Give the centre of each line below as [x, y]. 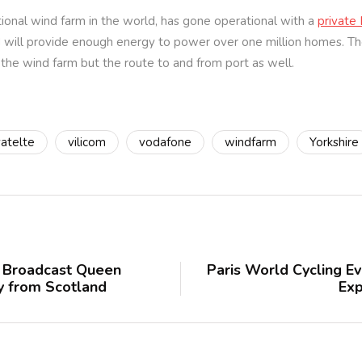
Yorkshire [334, 142]
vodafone [165, 142]
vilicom [87, 142]
